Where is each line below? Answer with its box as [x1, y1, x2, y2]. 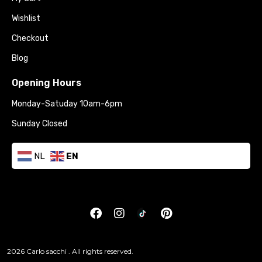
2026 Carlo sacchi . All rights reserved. [7, 246, 133, 256]
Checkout [12, 33, 49, 43]
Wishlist [12, 13, 40, 23]
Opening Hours [12, 77, 81, 88]
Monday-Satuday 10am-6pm [12, 99, 122, 109]
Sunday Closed [12, 119, 67, 129]
